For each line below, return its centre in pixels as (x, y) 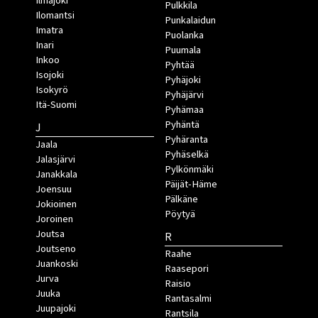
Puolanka (184, 35)
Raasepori (186, 269)
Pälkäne (181, 199)
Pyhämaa (184, 110)
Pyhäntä (182, 125)
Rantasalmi (188, 299)
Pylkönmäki (189, 170)
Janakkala (56, 175)
